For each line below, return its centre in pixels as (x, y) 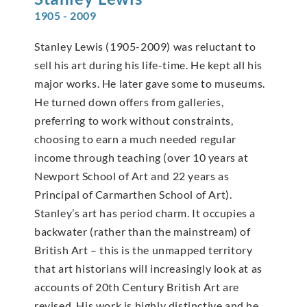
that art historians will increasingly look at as (148, 269)
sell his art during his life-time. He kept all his (149, 65)
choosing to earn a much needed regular (135, 139)
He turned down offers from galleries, (129, 102)
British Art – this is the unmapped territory (144, 250)
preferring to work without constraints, (134, 121)
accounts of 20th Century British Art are (137, 287)
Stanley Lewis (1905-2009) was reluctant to (145, 47)
